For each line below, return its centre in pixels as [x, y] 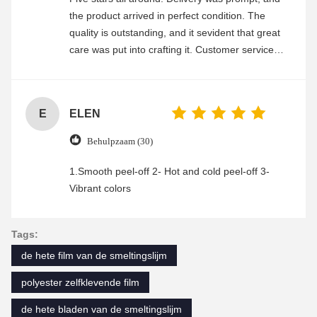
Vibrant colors [100, 189]
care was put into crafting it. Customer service [172, 50]
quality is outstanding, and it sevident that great [175, 33]
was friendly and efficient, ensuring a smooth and [179, 67]
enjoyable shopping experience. [140, 84]
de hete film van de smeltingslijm [94, 256]
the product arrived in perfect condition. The [167, 16]
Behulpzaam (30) [120, 141]
